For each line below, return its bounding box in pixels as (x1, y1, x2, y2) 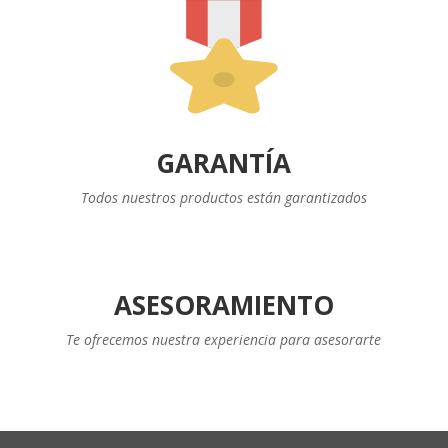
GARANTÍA (156, 145, 292, 181)
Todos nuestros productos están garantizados (80, 188, 367, 207)
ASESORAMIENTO (113, 287, 334, 323)
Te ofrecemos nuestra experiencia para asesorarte (66, 330, 382, 349)
